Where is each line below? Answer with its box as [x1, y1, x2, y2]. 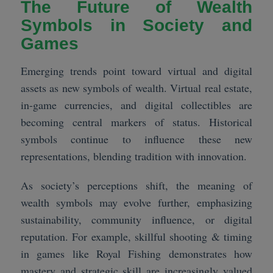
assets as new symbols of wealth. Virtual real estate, [20, 80, 253, 95]
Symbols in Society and [20, 15, 253, 35]
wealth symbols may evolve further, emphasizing [20, 194, 253, 210]
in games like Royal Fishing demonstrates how [20, 246, 253, 261]
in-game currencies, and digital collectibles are [20, 97, 253, 112]
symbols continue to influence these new [20, 131, 253, 146]
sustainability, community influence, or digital [20, 211, 253, 227]
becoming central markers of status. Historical [20, 114, 253, 129]
